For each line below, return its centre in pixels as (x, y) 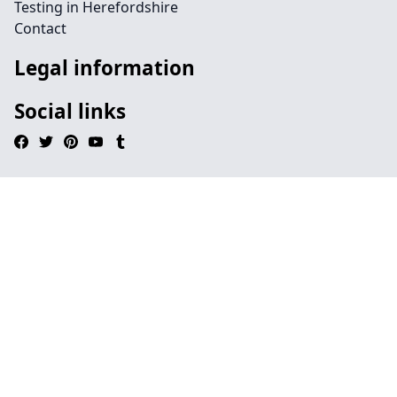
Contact (40, 28)
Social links (70, 111)
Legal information (105, 68)
